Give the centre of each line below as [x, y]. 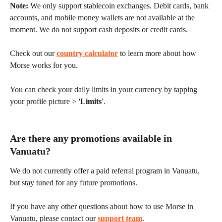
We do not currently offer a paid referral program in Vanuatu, [106, 170]
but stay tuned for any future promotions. [74, 182]
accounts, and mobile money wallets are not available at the [103, 17]
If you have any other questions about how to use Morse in [103, 207]
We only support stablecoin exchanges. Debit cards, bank [119, 5]
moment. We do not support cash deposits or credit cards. [99, 29]
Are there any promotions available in [92, 138]
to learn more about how [158, 54]
